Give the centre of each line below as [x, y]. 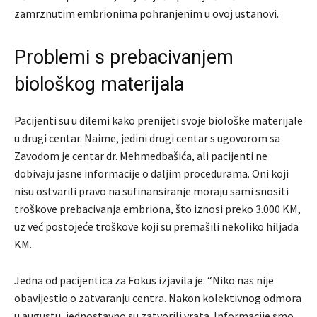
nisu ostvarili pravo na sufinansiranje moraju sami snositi [151, 191]
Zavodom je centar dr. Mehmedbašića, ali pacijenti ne [141, 156]
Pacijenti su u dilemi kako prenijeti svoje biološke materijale [158, 121]
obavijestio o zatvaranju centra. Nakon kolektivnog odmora [158, 298]
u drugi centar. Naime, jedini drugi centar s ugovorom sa [147, 138]
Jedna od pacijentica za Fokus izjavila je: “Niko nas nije [144, 281]
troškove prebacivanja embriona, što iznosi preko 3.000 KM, [157, 209]
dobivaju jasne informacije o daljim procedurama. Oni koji [151, 174]
